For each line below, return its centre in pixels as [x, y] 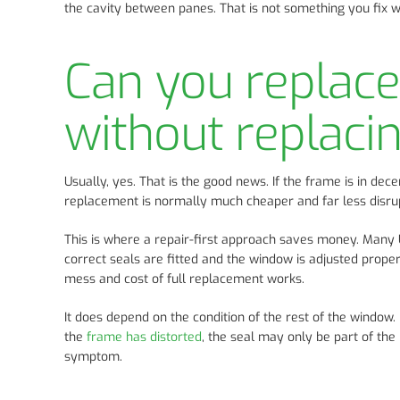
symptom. [93, 357]
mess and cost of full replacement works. [184, 279]
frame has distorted [144, 337]
